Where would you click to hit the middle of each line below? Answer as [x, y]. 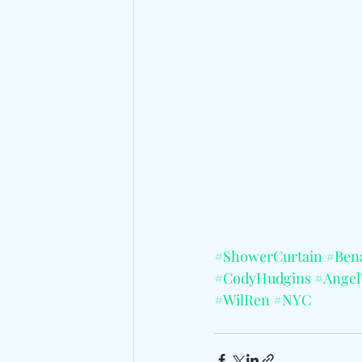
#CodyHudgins [263, 278]
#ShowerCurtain [268, 256]
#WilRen [242, 299]
